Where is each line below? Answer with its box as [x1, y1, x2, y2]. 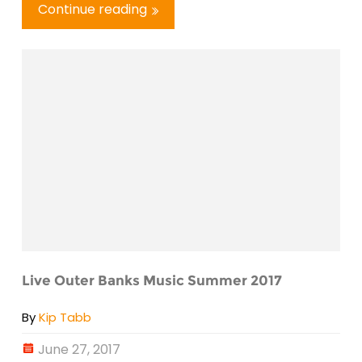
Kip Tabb [39, 308, 91, 326]
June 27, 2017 [38, 339, 120, 359]
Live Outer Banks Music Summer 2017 [22, 272, 282, 289]
